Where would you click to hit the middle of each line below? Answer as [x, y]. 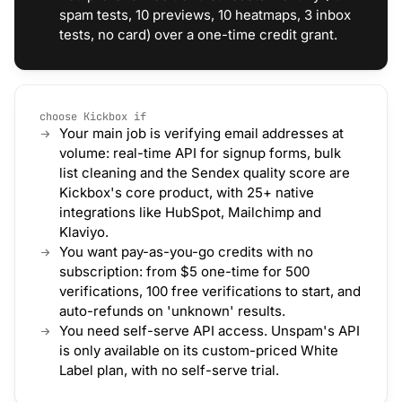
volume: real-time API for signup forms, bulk [200, 153]
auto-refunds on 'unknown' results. [172, 311]
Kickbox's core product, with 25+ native [187, 192]
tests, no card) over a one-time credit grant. [198, 35]
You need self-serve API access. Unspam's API [210, 331]
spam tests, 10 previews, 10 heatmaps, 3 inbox [205, 15]
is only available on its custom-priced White [199, 350]
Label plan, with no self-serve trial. [169, 370]
